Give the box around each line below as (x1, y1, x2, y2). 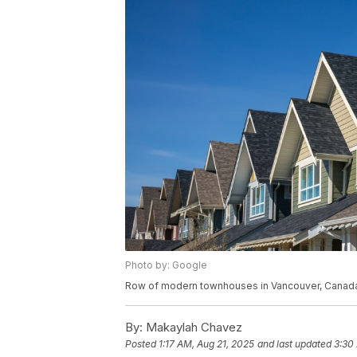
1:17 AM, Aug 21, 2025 (159, 338, 254, 351)
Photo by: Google (125, 259, 207, 272)
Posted (125, 338, 159, 351)
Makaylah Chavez (143, 320, 242, 335)
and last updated (257, 338, 331, 351)
